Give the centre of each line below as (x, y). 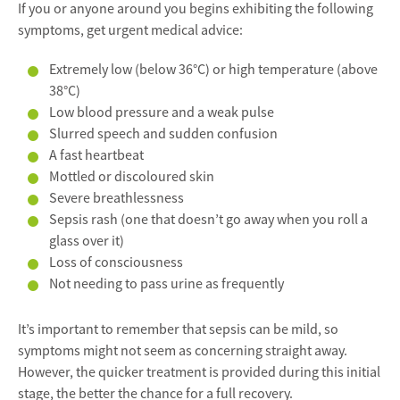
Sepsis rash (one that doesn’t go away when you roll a (208, 220)
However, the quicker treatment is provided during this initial (199, 373)
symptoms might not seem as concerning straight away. (183, 351)
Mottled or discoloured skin (132, 177)
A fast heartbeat (96, 155)
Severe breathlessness (117, 198)
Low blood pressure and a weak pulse (162, 112)
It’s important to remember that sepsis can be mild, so (178, 330)
